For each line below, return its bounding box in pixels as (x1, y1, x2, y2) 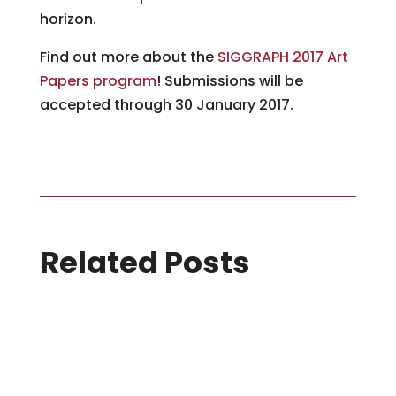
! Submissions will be (156, 71, 303, 91)
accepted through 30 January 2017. (39, 95, 293, 115)
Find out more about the (39, 47, 217, 67)
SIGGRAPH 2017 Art (217, 47, 348, 67)
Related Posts (39, 241, 250, 284)
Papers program (39, 71, 156, 91)
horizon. (39, 9, 96, 29)
